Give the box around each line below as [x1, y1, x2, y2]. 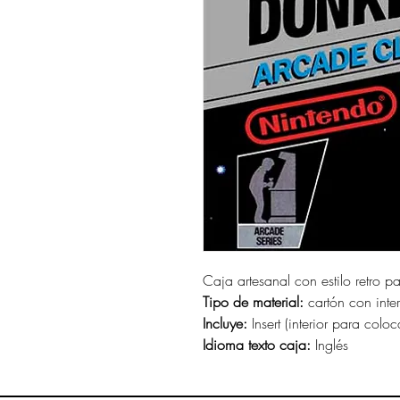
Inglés [311, 335, 348, 355]
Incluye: [203, 313, 247, 334]
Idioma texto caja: [203, 335, 311, 355]
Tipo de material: [203, 292, 304, 312]
